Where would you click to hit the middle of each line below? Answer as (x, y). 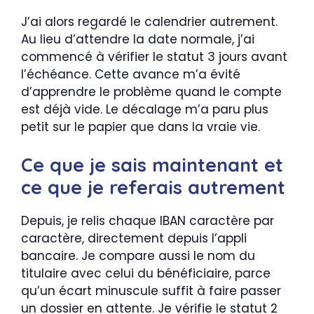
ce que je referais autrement (153, 187)
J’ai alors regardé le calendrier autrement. (149, 21)
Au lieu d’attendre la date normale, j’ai (138, 39)
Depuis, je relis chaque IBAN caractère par (148, 221)
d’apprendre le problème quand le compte (151, 91)
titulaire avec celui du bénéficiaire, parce (146, 273)
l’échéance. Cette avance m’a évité (131, 74)
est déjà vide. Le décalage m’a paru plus (145, 109)
